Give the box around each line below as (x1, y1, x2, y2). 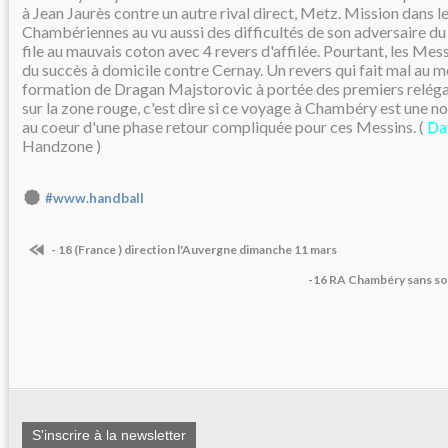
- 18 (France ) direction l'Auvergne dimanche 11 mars (49, 241, 337, 257)
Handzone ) (22, 135, 101, 155)
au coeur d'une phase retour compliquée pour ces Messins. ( (22, 116, 427, 136)
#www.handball (45, 189, 144, 206)
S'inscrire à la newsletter (32, 427, 186, 444)
